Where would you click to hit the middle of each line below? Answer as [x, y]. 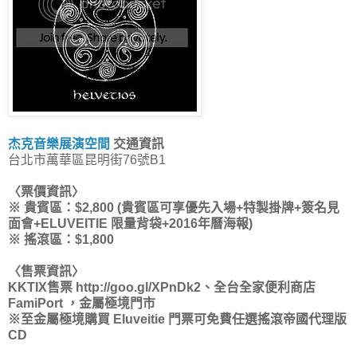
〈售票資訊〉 [46, 271]
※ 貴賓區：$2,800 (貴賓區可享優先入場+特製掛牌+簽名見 [174, 207]
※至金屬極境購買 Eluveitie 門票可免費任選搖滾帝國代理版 [177, 319]
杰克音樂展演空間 [59, 143]
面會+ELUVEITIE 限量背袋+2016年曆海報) [130, 223]
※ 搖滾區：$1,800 [61, 239]
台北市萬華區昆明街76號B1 [87, 159]
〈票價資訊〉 [46, 191]
